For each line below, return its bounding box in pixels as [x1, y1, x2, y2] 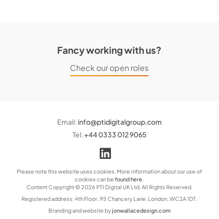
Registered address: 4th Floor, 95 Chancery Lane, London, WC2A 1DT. [22, 196, 197, 202]
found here [115, 176, 143, 183]
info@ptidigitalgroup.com [77, 117, 162, 127]
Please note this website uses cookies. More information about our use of [17, 168, 202, 175]
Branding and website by [48, 207, 112, 214]
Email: [57, 117, 78, 127]
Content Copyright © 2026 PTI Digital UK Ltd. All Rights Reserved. [26, 184, 193, 191]
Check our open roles [70, 63, 149, 73]
